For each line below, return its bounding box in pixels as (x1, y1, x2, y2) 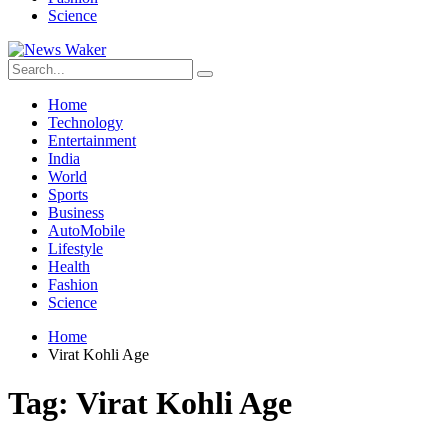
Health (48, 258, 90, 275)
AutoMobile (48, 222, 125, 239)
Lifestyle (48, 240, 103, 257)
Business (48, 204, 104, 221)
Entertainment (48, 132, 136, 149)
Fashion (48, 276, 98, 293)
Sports (48, 186, 88, 203)
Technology (48, 114, 123, 131)
